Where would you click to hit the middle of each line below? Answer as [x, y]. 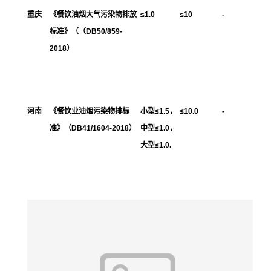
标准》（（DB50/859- [86, 31]
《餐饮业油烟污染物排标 [90, 111]
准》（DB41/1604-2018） [93, 128]
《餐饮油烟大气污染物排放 [93, 14]
